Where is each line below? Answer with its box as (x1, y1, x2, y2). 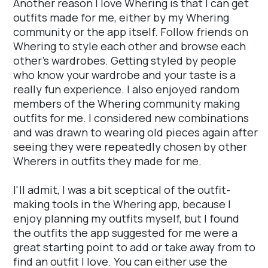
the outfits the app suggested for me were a (13, 226, 237, 240)
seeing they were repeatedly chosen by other (13, 139, 247, 154)
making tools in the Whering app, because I (13, 197, 231, 212)
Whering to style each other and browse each (13, 39, 246, 54)
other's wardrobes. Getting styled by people (13, 53, 236, 68)
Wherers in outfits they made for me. (13, 154, 202, 169)
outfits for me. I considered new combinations (13, 111, 249, 126)
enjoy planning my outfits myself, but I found (13, 211, 239, 226)
